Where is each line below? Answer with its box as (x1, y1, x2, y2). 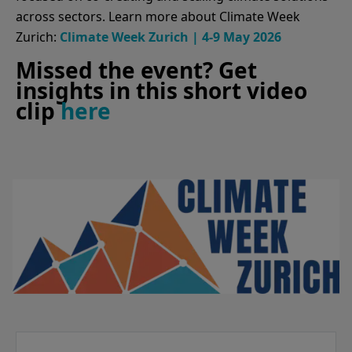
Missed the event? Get (16, 55, 257, 85)
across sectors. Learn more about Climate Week (16, 8, 300, 25)
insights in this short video (16, 75, 307, 105)
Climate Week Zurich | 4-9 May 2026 (60, 28, 281, 46)
